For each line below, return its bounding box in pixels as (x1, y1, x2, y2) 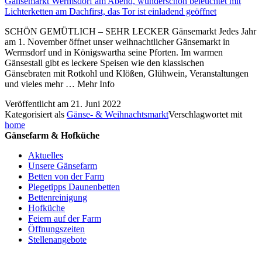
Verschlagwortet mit (168, 109, 242, 120)
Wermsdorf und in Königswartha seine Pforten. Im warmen (5, 47, 223, 58)
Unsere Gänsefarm (28, 161, 97, 171)
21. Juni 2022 (71, 99, 121, 109)
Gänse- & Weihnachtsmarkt (67, 109, 168, 120)
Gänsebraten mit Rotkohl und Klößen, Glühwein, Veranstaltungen (5, 68, 249, 79)
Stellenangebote (28, 235, 87, 245)
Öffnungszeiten (28, 224, 85, 235)
